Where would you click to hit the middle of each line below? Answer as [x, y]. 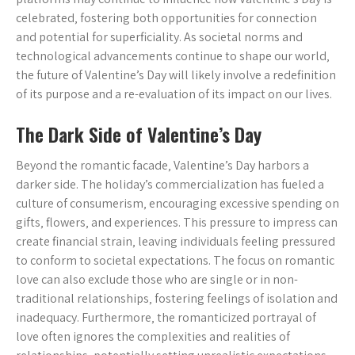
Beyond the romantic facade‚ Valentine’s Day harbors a [162, 165]
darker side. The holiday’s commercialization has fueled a [170, 184]
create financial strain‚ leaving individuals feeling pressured [176, 241]
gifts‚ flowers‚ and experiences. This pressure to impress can [177, 222]
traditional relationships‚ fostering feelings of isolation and [177, 298]
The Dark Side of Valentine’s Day [139, 134]
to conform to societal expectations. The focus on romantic [175, 260]
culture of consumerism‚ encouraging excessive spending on [177, 203]
